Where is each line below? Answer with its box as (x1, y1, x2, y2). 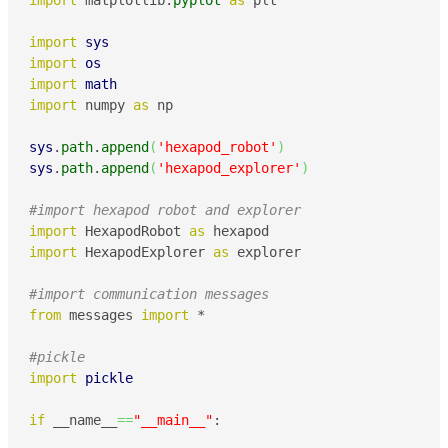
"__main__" (133, 412, 213, 429)
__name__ (45, 412, 117, 429)
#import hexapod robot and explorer (29, 202, 301, 219)
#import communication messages (29, 286, 269, 303)
